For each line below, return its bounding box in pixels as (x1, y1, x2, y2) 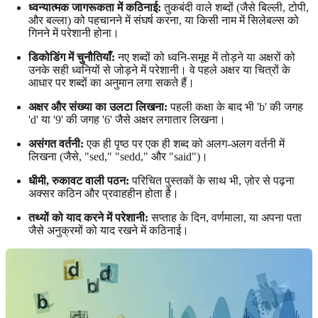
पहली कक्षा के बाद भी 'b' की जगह (168, 100, 303, 113)
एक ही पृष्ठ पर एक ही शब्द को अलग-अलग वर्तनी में (84, 137, 285, 150)
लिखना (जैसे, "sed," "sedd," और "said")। (28, 150, 208, 163)
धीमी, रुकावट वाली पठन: (28, 174, 129, 187)
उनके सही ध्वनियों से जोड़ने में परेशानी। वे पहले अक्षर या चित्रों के (28, 63, 290, 76)
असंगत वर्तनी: (28, 137, 84, 150)
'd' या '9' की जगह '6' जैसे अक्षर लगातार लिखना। (28, 113, 226, 126)
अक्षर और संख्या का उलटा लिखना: (28, 100, 168, 113)
